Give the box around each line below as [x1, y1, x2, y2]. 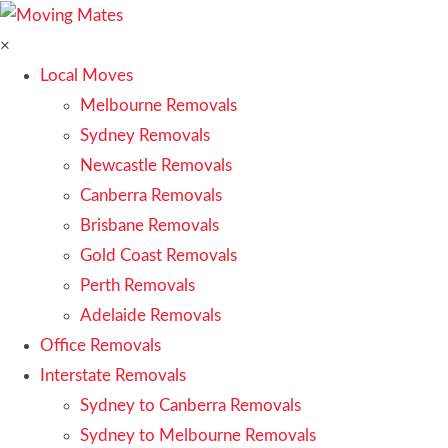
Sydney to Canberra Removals [80, 396, 301, 414]
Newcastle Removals [80, 156, 232, 174]
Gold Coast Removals [80, 246, 237, 264]
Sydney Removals [80, 126, 210, 144]
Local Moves [40, 66, 133, 84]
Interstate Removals [40, 366, 186, 384]
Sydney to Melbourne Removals [80, 426, 316, 444]
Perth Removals [80, 276, 195, 294]
